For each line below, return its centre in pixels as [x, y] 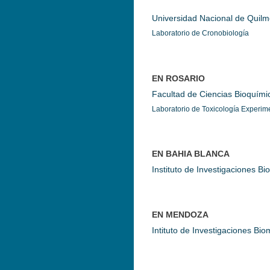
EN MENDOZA [180, 215]
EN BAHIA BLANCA [191, 154]
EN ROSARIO [178, 78]
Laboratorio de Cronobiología [200, 33]
